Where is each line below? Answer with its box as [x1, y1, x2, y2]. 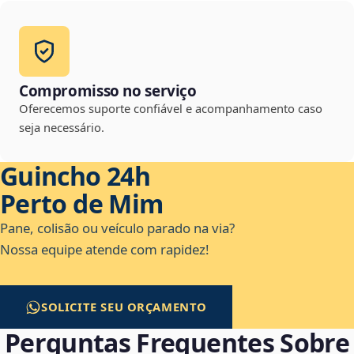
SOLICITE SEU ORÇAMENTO [41, 299, 208, 315]
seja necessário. [19, 119, 104, 136]
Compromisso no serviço [19, 81, 197, 102]
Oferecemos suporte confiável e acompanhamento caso [19, 100, 322, 117]
